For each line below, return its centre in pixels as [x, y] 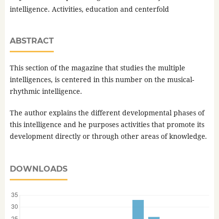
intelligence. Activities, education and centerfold [89, 9]
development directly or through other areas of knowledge [107, 136]
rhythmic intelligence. [46, 91]
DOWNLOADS [38, 169]
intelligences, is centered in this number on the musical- [102, 80]
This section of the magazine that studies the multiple [97, 68]
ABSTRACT [32, 41]
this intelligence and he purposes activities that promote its [107, 125]
